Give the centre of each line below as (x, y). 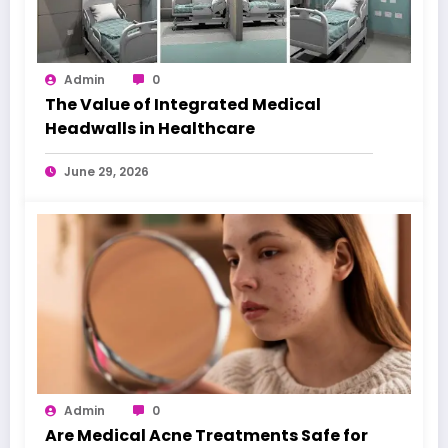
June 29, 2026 (106, 172)
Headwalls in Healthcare (150, 129)
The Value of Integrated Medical (183, 105)
